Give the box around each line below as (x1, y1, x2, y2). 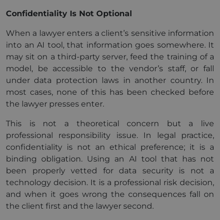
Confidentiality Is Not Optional (6, 9, 132, 18)
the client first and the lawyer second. (6, 201, 154, 211)
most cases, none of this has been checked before (6, 87, 214, 97)
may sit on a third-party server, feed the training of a (6, 52, 214, 61)
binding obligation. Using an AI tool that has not (6, 154, 214, 164)
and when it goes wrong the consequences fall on (6, 190, 214, 199)
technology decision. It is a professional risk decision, (6, 178, 214, 187)
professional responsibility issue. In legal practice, (6, 131, 214, 140)
